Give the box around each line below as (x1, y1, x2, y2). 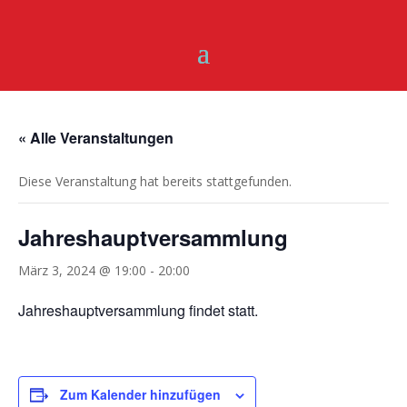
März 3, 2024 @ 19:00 (18, 262, 146, 279)
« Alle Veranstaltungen (18, 127, 174, 148)
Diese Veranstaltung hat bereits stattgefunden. (18, 173, 292, 190)
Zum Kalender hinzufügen (60, 385, 221, 403)
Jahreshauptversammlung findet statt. (18, 300, 258, 321)
